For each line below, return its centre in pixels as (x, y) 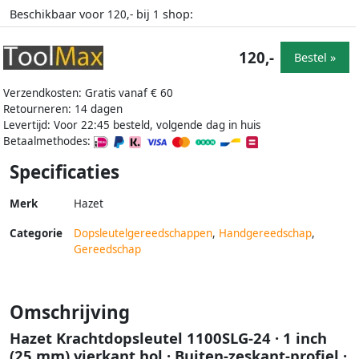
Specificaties (65, 171)
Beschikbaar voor (58, 14)
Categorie (36, 233)
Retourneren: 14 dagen (63, 109)
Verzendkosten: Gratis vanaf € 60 (88, 93)
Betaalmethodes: (48, 141)
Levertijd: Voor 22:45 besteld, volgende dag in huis (132, 125)
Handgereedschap (265, 233)
